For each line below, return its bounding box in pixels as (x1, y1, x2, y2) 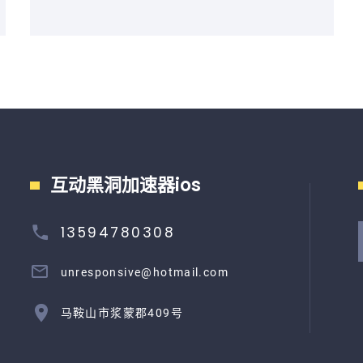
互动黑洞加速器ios (49, 173, 201, 198)
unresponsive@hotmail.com (60, 266, 229, 279)
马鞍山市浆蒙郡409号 (60, 306, 183, 319)
